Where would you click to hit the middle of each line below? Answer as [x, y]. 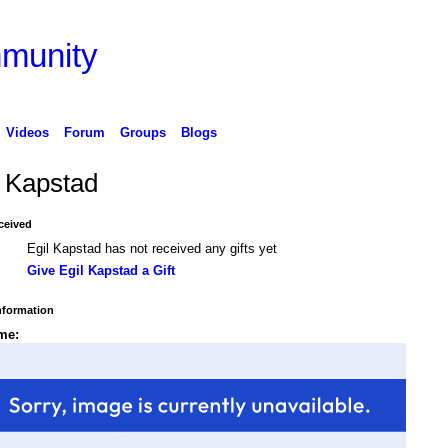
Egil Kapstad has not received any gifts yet [151, 248]
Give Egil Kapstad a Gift [100, 271]
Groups [142, 132]
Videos [27, 132]
